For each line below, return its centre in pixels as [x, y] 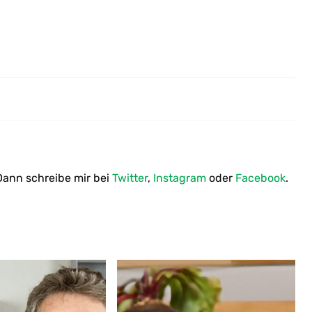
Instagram [180, 178]
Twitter [130, 178]
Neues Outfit [149, 113]
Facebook [260, 178]
